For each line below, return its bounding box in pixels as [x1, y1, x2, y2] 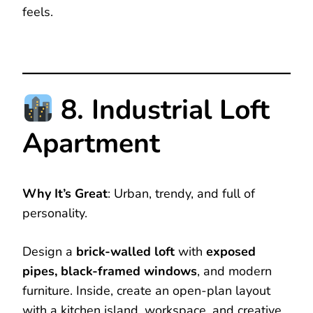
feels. [22, 3, 53, 21]
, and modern [197, 262, 272, 279]
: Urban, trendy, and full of [108, 184, 255, 202]
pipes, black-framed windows [22, 262, 197, 279]
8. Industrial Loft [53, 92, 270, 129]
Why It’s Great [22, 184, 108, 202]
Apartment [22, 125, 160, 163]
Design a [22, 242, 76, 260]
